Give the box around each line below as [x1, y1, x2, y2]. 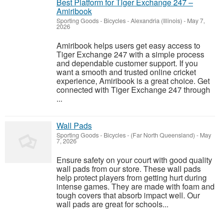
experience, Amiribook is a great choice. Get [56, 75, 210, 86]
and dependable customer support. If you [56, 57, 198, 69]
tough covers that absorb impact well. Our [56, 190, 200, 201]
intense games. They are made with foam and [56, 181, 215, 192]
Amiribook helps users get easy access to [56, 40, 200, 51]
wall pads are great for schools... [56, 198, 168, 210]
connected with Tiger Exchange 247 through [56, 84, 210, 95]
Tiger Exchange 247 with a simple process [56, 49, 204, 60]
